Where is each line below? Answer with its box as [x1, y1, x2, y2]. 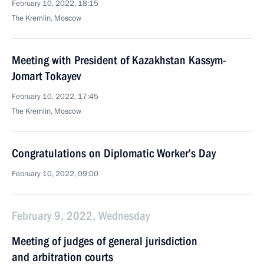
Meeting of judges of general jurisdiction [12, 234, 197, 248]
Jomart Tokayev [12, 69, 81, 83]
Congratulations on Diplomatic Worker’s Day [12, 146, 216, 160]
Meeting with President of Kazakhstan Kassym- [12, 53, 226, 67]
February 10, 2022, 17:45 [12, 91, 98, 102]
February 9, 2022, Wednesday [12, 209, 150, 223]
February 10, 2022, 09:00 [12, 169, 98, 179]
